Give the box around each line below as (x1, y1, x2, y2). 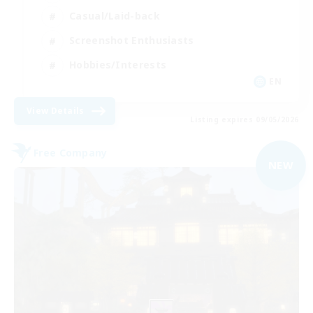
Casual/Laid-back (69, 9, 160, 23)
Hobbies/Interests (69, 58, 167, 72)
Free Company (34, 146, 108, 160)
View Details (27, 104, 85, 117)
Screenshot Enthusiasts (69, 34, 194, 48)
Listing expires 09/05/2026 (190, 114, 299, 124)
